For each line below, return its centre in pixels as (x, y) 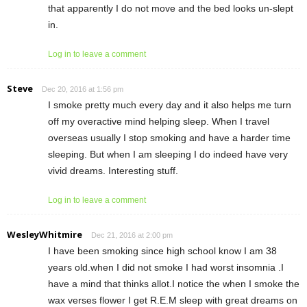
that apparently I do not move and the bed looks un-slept (171, 8)
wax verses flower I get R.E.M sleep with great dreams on (173, 300)
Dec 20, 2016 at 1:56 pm (83, 89)
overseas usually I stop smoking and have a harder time (169, 137)
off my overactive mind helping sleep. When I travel (159, 121)
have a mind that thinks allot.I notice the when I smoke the (174, 283)
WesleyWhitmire (45, 234)
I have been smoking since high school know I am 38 (162, 250)
